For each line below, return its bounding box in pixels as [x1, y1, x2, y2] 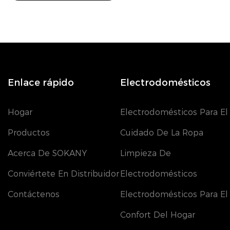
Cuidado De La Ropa [120, 127, 203, 138]
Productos [8, 127, 50, 138]
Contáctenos [8, 189, 60, 199]
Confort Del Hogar [120, 209, 195, 220]
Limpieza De [120, 148, 171, 158]
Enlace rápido [8, 77, 74, 89]
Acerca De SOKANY [8, 148, 87, 158]
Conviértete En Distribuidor [8, 168, 119, 179]
